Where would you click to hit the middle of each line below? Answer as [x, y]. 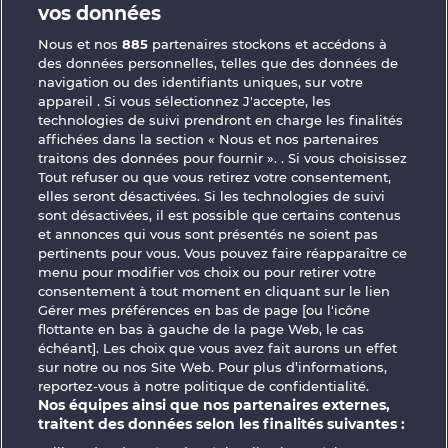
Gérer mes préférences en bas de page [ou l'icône [204, 310]
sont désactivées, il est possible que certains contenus [220, 215]
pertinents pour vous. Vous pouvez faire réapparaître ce [223, 253]
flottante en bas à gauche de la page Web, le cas [201, 329]
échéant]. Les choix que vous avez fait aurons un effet [218, 348]
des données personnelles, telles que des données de [218, 63]
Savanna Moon [130, 171]
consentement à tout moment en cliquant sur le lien [214, 291]
